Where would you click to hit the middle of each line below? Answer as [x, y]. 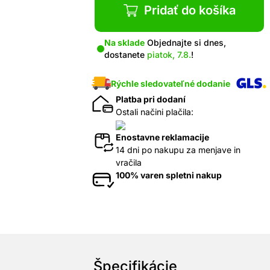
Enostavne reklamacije [162, 137]
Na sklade [124, 43]
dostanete [126, 55]
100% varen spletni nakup [169, 175]
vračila [129, 163]
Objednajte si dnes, [185, 43]
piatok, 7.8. [169, 55]
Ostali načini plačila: [155, 112]
